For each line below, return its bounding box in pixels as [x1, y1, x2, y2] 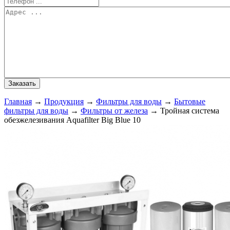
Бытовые [174, 97, 205, 106]
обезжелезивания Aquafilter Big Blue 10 [4, 115, 141, 124]
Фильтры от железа [81, 106, 148, 115]
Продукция [44, 97, 84, 106]
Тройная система [160, 106, 219, 115]
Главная [4, 97, 32, 106]
